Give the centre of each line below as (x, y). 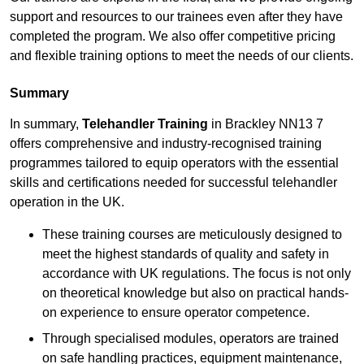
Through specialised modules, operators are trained (191, 339)
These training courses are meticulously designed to (192, 235)
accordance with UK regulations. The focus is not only (197, 274)
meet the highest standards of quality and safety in (186, 254)
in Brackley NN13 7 (266, 124)
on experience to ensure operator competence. (176, 313)
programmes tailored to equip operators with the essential (174, 163)
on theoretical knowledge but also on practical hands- (195, 293)
